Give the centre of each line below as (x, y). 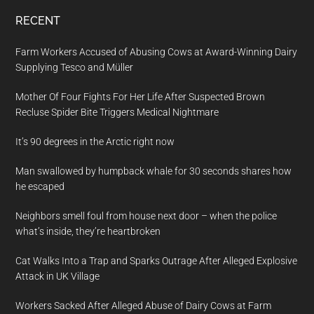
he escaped (40, 186)
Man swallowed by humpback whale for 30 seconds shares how (154, 171)
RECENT (38, 20)
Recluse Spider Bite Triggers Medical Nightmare (117, 112)
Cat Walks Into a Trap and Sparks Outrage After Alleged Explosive (157, 260)
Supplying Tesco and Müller (75, 67)
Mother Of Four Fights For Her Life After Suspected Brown (141, 96)
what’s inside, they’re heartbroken (88, 231)
